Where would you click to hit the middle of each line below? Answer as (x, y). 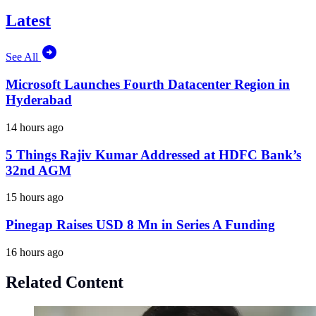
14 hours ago (35, 127)
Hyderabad (39, 100)
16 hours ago (35, 252)
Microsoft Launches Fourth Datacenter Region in (148, 85)
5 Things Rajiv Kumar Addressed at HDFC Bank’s (153, 154)
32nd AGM (38, 170)
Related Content (65, 282)
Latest (28, 20)
